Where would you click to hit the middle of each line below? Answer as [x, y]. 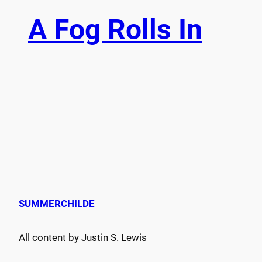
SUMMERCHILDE [57, 203]
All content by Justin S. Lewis [83, 237]
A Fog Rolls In [115, 29]
